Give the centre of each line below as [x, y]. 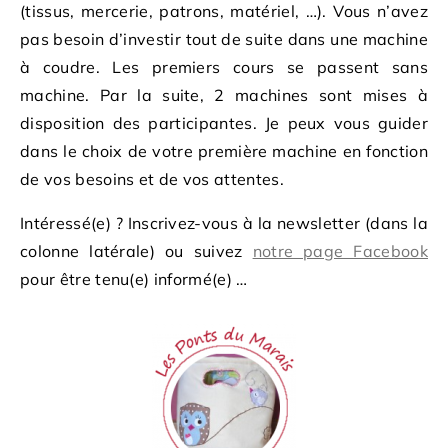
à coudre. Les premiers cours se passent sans [224, 67]
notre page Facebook [340, 251]
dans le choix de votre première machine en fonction [224, 151]
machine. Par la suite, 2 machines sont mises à [224, 95]
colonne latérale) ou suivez [136, 251]
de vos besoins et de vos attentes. [152, 179]
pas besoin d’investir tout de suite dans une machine [224, 39]
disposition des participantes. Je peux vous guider [224, 123]
